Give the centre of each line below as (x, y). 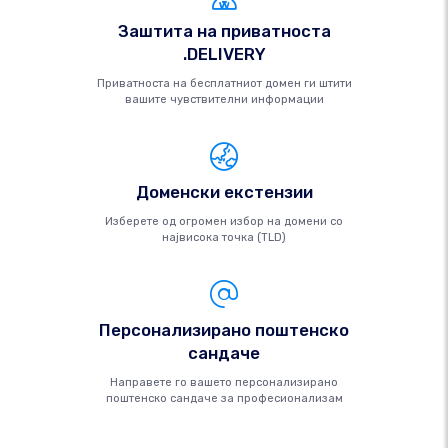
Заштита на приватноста (224, 31)
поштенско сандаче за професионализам (224, 398)
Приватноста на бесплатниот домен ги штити (224, 83)
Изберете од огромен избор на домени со (224, 221)
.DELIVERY (224, 54)
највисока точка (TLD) (224, 237)
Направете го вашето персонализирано (224, 382)
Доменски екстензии (224, 192)
